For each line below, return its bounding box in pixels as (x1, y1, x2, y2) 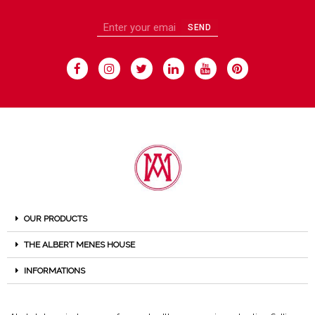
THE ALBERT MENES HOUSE (24, 240, 135, 250)
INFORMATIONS (24, 266, 85, 276)
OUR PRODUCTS (24, 214, 87, 224)
